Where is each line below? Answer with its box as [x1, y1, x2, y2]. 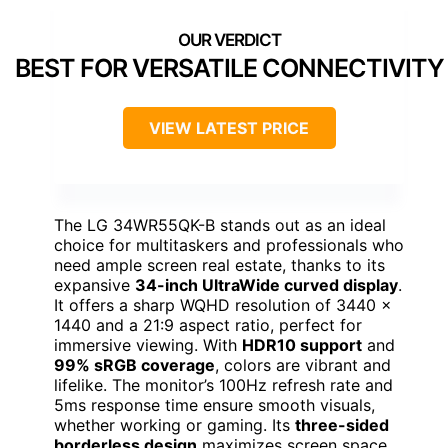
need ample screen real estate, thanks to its [54, 254, 385, 275]
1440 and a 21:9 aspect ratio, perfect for [54, 314, 362, 335]
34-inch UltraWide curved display [135, 274, 398, 295]
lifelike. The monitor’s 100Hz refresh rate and [54, 374, 393, 395]
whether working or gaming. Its [54, 414, 295, 435]
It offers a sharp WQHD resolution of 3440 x [54, 294, 392, 315]
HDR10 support [242, 334, 362, 355]
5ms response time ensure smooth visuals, [54, 394, 375, 415]
